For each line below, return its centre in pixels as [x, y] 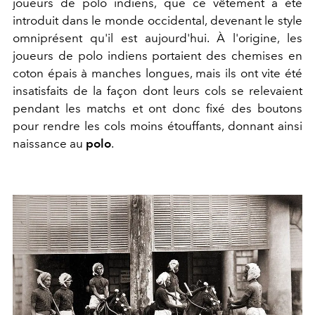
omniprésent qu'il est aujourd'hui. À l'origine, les [157, 38]
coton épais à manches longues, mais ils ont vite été [157, 73]
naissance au [49, 144]
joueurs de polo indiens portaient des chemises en [157, 56]
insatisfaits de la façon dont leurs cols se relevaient [157, 91]
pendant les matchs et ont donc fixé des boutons [157, 109]
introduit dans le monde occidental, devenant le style [157, 21]
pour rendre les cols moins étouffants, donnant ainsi [157, 126]
